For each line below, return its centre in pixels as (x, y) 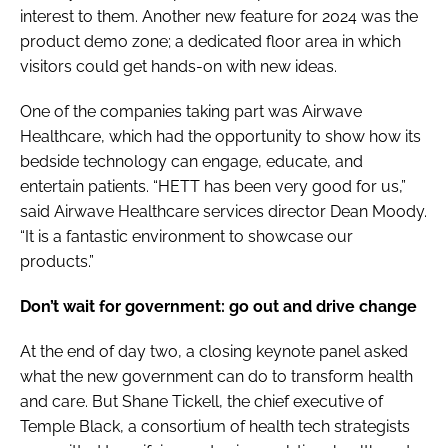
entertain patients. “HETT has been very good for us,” (213, 187)
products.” (57, 262)
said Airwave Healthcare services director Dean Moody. (223, 212)
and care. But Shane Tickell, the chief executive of (201, 402)
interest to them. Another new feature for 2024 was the (219, 17)
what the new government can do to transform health (216, 377)
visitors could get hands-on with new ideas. (178, 67)
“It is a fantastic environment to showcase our (186, 237)
